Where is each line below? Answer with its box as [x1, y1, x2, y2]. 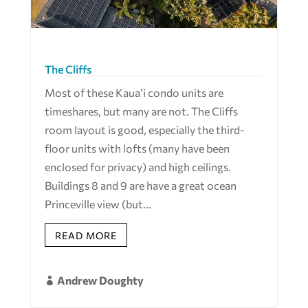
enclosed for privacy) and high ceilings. [44, 160, 231, 174]
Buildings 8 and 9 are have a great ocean [44, 179, 236, 192]
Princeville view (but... [44, 197, 151, 211]
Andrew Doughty [56, 273, 144, 287]
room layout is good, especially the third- [44, 123, 245, 137]
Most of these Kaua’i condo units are [44, 86, 223, 100]
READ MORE [54, 229, 117, 241]
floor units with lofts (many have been [44, 142, 230, 155]
